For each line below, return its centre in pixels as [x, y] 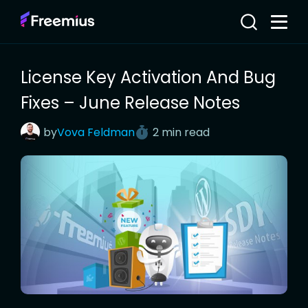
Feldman [111, 132]
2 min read [181, 132]
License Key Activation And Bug [148, 77]
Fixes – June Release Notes [130, 103]
